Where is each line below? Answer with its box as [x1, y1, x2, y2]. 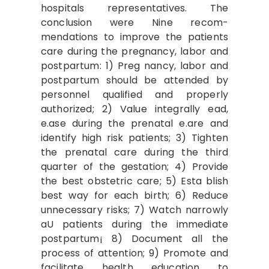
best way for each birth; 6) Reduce [41, 189, 228, 203]
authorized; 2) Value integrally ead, [41, 102, 228, 116]
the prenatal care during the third [41, 145, 228, 160]
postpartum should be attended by [41, 73, 228, 88]
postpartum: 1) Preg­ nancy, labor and [41, 59, 228, 73]
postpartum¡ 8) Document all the [41, 232, 228, 246]
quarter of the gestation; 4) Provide [41, 160, 228, 174]
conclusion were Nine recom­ [41, 16, 228, 30]
